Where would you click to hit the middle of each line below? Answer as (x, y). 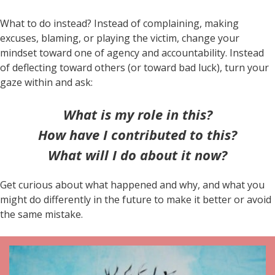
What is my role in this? (137, 114)
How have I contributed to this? (137, 134)
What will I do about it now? (137, 154)
